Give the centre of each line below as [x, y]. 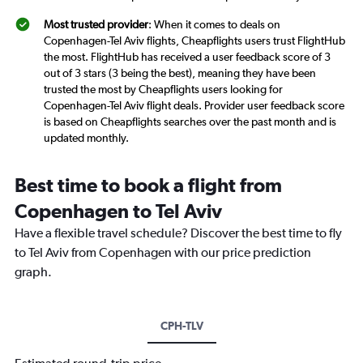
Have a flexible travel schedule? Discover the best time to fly [178, 233]
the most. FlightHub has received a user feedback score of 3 [187, 57]
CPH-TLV [181, 326]
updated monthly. [86, 138]
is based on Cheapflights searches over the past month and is [190, 122]
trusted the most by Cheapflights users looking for [163, 90]
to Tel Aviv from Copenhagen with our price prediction [163, 253]
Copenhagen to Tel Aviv [118, 211]
